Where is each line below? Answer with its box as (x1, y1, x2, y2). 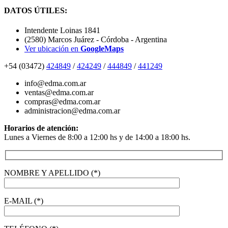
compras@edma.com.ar (24, 97, 100, 106)
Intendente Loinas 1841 (24, 25, 100, 35)
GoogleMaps (80, 44, 124, 53)
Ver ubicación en (24, 44, 80, 53)
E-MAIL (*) (4, 196, 43, 205)
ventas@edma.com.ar (24, 88, 94, 97)
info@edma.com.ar (24, 78, 86, 88)
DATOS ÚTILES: (4, 6, 67, 15)
